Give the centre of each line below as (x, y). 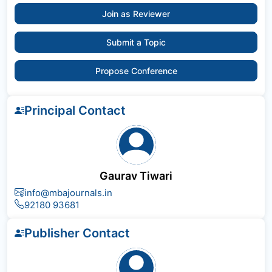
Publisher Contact (77, 233)
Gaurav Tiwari (136, 176)
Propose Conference (136, 71)
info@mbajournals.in (68, 193)
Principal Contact (75, 110)
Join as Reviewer (136, 14)
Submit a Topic (136, 42)
